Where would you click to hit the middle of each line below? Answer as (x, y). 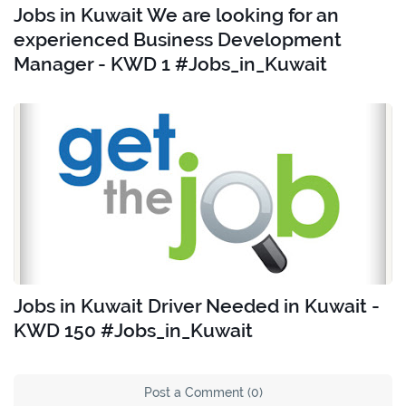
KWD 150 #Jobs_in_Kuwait (133, 331)
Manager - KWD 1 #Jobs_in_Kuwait (170, 64)
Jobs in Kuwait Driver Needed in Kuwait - (197, 306)
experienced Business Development (178, 40)
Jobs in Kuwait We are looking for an (176, 15)
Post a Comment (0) (203, 393)
